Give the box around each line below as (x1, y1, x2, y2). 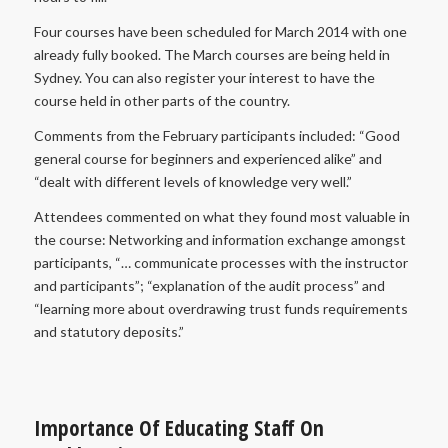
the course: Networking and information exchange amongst (33, 230, 406, 248)
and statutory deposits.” (33, 322, 184, 340)
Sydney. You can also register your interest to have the (33, 69, 375, 87)
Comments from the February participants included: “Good (33, 127, 400, 145)
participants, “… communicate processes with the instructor (33, 253, 408, 271)
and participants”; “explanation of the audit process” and (33, 276, 385, 294)
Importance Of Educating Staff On (33, 413, 324, 442)
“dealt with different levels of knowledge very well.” (33, 173, 352, 191)
